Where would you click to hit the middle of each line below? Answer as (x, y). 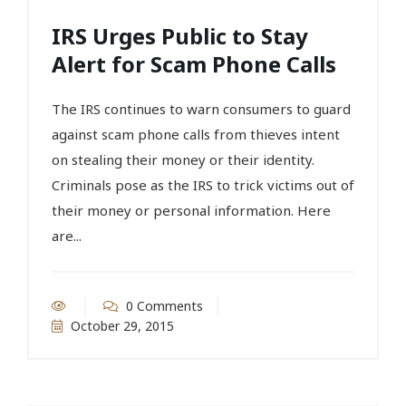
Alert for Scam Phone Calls (194, 63)
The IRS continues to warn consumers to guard (201, 108)
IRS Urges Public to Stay (180, 35)
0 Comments (163, 305)
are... (67, 235)
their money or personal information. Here (191, 210)
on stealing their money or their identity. (183, 159)
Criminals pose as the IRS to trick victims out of (203, 184)
